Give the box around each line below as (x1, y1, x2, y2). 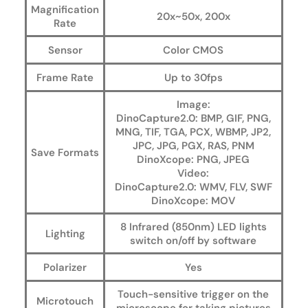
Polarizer (43, 261, 87, 274)
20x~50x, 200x (156, 10, 230, 23)
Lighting (45, 227, 85, 241)
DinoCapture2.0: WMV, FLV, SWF (114, 180, 272, 194)
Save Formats (31, 146, 99, 159)
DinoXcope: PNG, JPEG (137, 153, 250, 166)
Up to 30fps (164, 71, 223, 85)
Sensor (47, 43, 82, 57)
